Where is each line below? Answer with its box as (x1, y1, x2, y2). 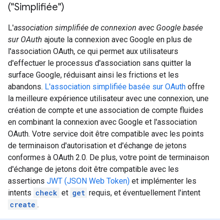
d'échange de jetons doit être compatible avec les (8, 165, 179, 174)
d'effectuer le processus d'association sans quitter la (8, 58, 191, 68)
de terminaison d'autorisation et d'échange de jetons (8, 141, 187, 151)
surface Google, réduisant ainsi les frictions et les (8, 70, 179, 80)
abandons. (8, 82, 45, 92)
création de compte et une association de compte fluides (8, 106, 203, 115)
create (10, 200, 35, 210)
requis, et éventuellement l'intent (87, 188, 200, 198)
